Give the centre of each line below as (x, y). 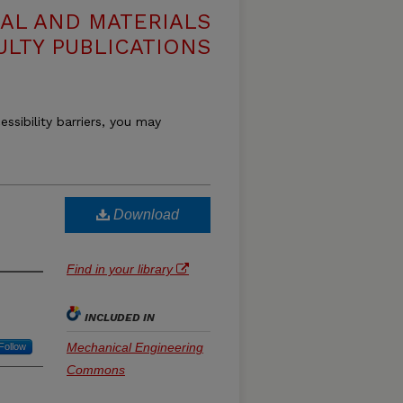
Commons (96, 370)
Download (144, 215)
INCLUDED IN (120, 318)
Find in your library (121, 269)
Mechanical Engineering (135, 347)
